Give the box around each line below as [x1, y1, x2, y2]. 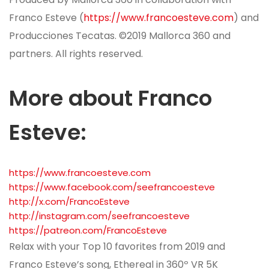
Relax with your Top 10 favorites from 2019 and [9, 240, 225, 254]
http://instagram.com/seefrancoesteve [9, 210, 190, 223]
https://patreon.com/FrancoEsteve [9, 224, 167, 237]
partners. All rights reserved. [9, 47, 143, 61]
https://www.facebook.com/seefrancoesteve [9, 181, 215, 194]
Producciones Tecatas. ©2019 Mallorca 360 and [9, 29, 231, 43]
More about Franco [9, 83, 212, 114]
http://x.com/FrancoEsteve [9, 195, 130, 208]
